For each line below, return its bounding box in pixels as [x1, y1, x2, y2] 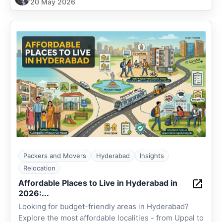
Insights [140, 152, 164, 160]
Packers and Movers [23, 152, 86, 160]
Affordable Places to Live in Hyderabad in [18, 178, 177, 188]
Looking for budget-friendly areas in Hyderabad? [18, 202, 189, 211]
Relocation [23, 164, 55, 172]
